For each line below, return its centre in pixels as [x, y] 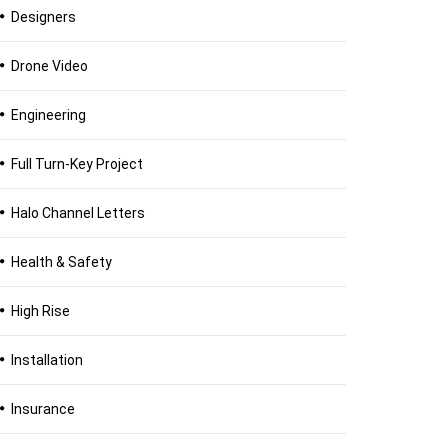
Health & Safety [61, 262]
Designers [43, 17]
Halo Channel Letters [78, 213]
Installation [47, 360]
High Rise [40, 311]
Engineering [48, 115]
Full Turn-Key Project [77, 164]
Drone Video [49, 66]
